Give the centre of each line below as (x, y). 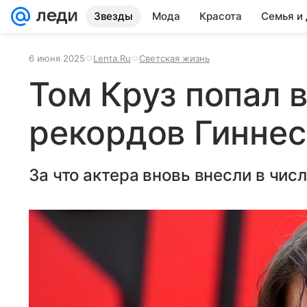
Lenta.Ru (112, 58)
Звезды (113, 16)
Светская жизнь (174, 58)
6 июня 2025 (57, 58)
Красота (221, 16)
